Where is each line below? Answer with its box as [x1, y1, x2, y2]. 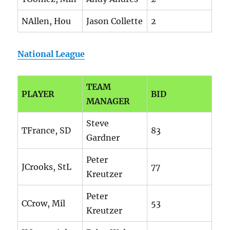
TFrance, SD [22, 125, 71, 136]
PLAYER [22, 89, 55, 100]
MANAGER [86, 96, 130, 107]
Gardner [86, 132, 120, 143]
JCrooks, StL [22, 162, 72, 172]
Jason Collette [86, 16, 143, 27]
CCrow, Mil [22, 198, 66, 209]
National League [17, 49, 85, 60]
